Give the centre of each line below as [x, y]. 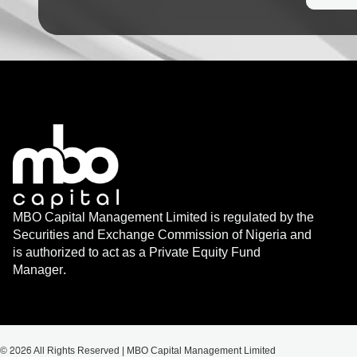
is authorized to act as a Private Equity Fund [137, 252]
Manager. [39, 269]
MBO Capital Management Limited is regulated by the [163, 217]
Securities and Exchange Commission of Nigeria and [162, 234]
